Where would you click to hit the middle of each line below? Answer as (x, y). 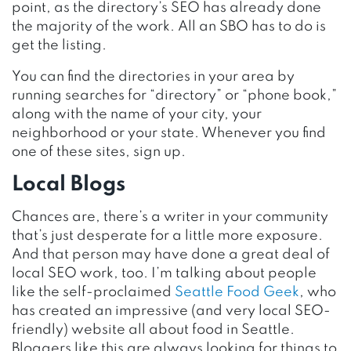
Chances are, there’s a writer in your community (170, 217)
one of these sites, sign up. (99, 152)
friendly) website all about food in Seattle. (153, 329)
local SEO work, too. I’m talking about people (164, 273)
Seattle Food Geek (237, 292)
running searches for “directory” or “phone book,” (174, 95)
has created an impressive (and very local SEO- (171, 311)
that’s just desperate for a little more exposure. (167, 235)
